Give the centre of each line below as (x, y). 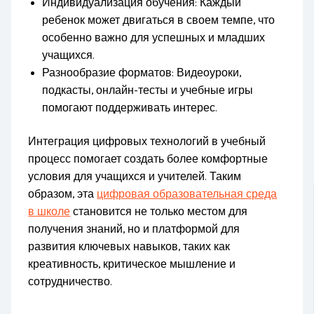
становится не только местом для (159, 212)
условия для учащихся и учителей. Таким (135, 177)
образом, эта (63, 194)
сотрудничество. (70, 282)
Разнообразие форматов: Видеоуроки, (142, 73)
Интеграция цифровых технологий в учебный (147, 142)
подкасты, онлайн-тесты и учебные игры (148, 91)
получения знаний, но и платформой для (134, 230)
